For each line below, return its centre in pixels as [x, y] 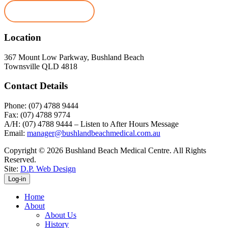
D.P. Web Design [48, 169]
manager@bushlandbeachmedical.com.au [94, 133]
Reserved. [20, 160]
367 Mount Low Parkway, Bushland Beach [74, 57]
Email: [16, 133]
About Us [61, 215]
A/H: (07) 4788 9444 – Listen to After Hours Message [91, 124]
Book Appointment [49, 11]
